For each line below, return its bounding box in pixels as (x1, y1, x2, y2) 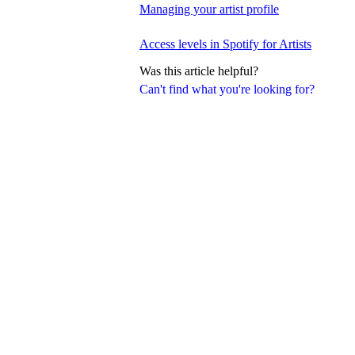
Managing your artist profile (139, 2, 279, 16)
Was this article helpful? (139, 63, 258, 78)
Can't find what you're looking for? (139, 82, 315, 96)
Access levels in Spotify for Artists (139, 36, 311, 51)
